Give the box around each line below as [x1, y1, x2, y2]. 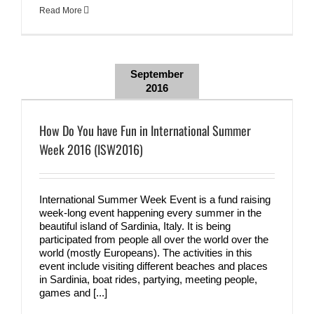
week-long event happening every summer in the [39, 207, 261, 219]
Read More [39, 5, 82, 15]
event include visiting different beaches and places [39, 260, 268, 272]
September [130, 67, 184, 80]
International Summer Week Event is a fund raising [39, 193, 271, 205]
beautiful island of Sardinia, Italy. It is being [39, 220, 231, 232]
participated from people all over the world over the [39, 233, 268, 245]
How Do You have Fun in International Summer [39, 121, 251, 139]
